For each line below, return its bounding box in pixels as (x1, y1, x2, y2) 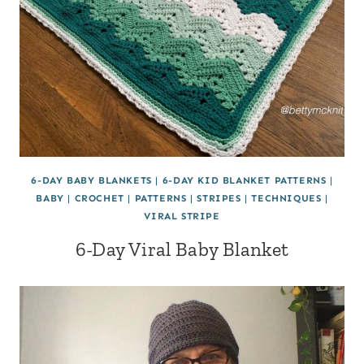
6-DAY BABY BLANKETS (31, 174, 152, 186)
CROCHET (74, 192, 124, 204)
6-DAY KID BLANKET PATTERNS (162, 174, 327, 186)
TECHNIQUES (251, 192, 322, 204)
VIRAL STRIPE (144, 210, 220, 222)
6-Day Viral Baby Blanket (75, 236, 289, 261)
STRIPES (197, 192, 241, 204)
